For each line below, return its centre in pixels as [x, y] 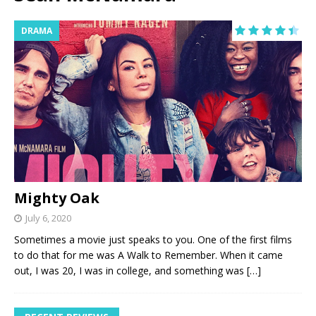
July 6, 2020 [48, 218]
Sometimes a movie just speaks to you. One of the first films [153, 239]
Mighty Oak [57, 197]
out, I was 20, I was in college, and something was [130, 270]
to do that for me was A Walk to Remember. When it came [148, 255]
